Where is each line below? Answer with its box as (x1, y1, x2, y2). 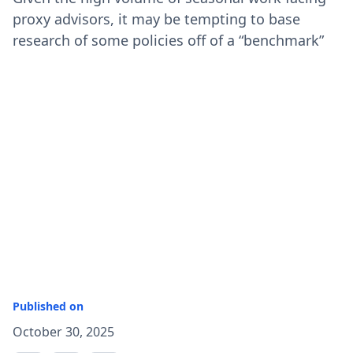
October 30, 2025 (13, 323, 114, 340)
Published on (13, 299, 84, 314)
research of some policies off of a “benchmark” (13, 31, 324, 50)
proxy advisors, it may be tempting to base (13, 9, 300, 28)
